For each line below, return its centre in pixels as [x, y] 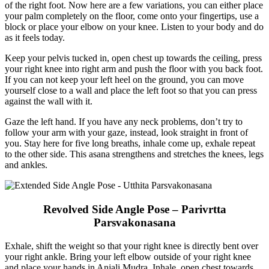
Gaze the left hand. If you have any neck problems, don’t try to [124, 122]
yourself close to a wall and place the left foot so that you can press [131, 91]
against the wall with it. [49, 101]
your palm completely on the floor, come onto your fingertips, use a [132, 16]
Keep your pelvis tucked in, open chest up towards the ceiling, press [133, 58]
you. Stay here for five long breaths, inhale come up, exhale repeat [130, 144]
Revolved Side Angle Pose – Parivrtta [134, 210]
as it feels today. [35, 38]
